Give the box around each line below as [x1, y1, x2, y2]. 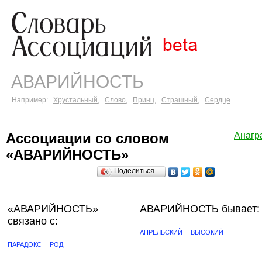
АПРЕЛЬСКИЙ [140, 229, 182, 236]
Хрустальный [53, 96, 98, 104]
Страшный [161, 96, 198, 104]
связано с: [8, 215, 58, 227]
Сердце [205, 96, 230, 104]
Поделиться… [114, 167, 161, 175]
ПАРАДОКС [8, 241, 42, 248]
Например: [12, 96, 53, 104]
